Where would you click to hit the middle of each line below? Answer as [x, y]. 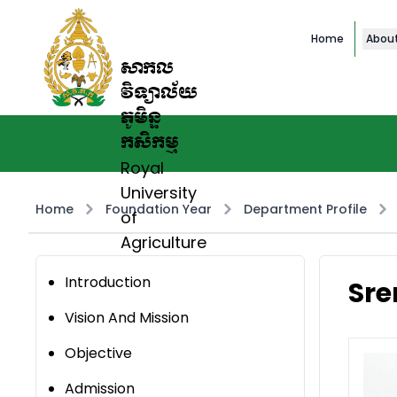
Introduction [108, 283]
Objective [98, 354]
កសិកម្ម [150, 143]
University [159, 193]
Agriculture [163, 242]
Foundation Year [159, 210]
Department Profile [305, 210]
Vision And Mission [127, 318]
